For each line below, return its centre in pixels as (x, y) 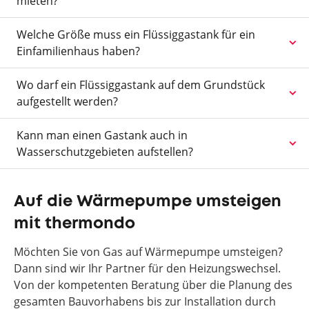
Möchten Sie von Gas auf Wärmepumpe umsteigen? (148, 252)
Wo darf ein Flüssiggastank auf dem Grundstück (141, 85)
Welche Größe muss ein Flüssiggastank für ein (136, 34)
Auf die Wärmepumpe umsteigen (148, 202)
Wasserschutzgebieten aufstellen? (105, 152)
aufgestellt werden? (67, 101)
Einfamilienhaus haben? (78, 51)
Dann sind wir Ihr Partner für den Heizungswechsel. (147, 268)
